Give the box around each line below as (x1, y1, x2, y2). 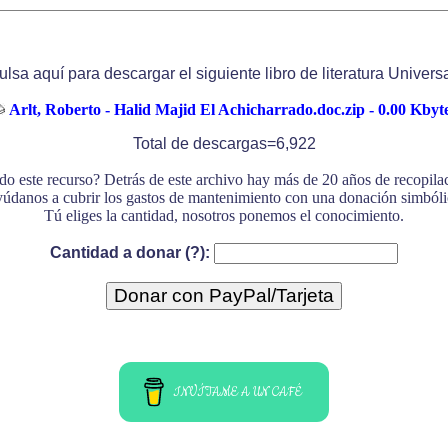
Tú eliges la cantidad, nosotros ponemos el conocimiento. (44, 206, 404, 224)
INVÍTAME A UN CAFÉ (173, 382, 303, 401)
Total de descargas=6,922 (132, 134, 316, 152)
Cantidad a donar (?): (50, 243, 210, 261)
